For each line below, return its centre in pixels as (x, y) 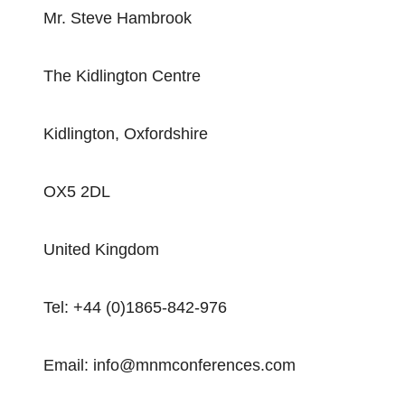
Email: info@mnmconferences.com (170, 365)
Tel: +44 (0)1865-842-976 (135, 307)
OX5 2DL (77, 192)
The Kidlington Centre (122, 76)
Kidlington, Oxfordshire (126, 134)
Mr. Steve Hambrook (118, 18)
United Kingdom (101, 250)
